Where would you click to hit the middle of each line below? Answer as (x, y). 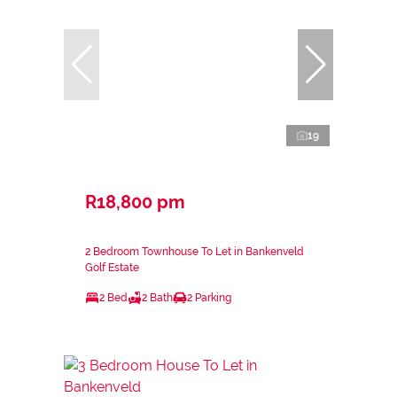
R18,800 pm (135, 202)
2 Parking (209, 297)
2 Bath (157, 297)
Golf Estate (112, 267)
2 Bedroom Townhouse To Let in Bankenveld (195, 251)
